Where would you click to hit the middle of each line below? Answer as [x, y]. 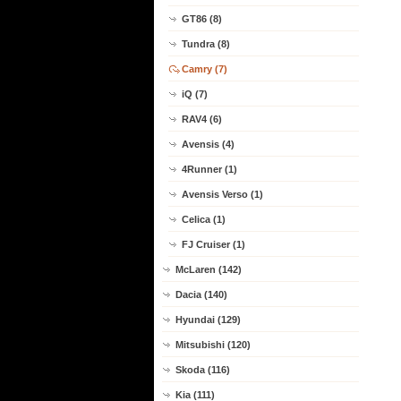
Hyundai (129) [208, 320]
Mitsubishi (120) [213, 345]
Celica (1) [204, 219]
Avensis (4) [208, 144]
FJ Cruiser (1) [213, 244]
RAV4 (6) [202, 119]
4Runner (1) [209, 169]
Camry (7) [205, 69]
